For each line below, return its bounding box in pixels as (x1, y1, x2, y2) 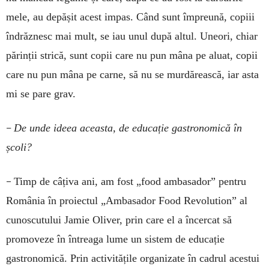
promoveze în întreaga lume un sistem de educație (6, 233, 225, 246)
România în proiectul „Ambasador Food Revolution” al (6, 195, 247, 207)
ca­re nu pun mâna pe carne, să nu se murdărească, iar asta (6, 68, 259, 81)
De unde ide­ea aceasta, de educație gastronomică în (14, 122, 242, 134)
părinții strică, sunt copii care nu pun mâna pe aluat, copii (6, 49, 258, 62)
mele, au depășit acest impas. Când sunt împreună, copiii (6, 11, 255, 23)
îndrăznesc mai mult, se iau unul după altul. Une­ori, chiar (6, 30, 258, 43)
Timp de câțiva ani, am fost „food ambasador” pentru (14, 175, 246, 188)
